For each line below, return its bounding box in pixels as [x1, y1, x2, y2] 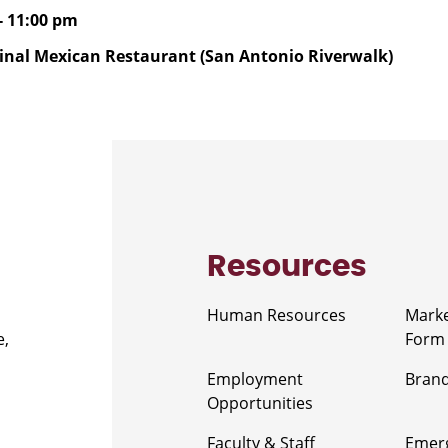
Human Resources [207, 303, 346, 326]
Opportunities [207, 391, 313, 414]
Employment [207, 367, 303, 390]
